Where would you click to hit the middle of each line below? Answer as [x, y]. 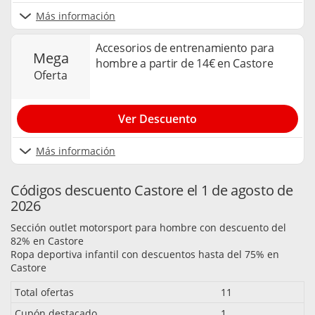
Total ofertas [44, 292]
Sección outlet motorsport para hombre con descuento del [148, 228]
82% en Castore [47, 241]
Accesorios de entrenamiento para [185, 47]
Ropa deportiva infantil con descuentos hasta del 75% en [145, 255]
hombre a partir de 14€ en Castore [185, 63]
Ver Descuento [157, 119]
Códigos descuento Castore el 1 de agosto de [152, 191]
